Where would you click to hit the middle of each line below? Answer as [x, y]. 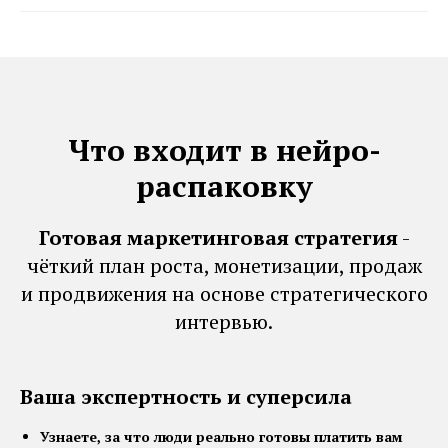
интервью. [224, 321]
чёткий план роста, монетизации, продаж [224, 265]
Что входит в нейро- [224, 149]
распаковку [224, 185]
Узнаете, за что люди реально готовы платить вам [221, 436]
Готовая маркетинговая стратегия [218, 237]
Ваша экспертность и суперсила [186, 396]
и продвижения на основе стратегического [224, 293]
